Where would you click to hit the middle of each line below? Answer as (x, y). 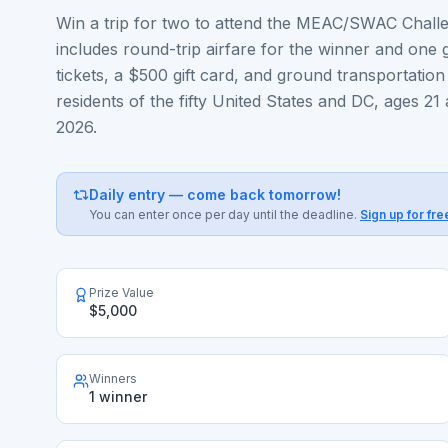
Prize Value (121, 292)
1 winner (118, 396)
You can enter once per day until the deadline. (223, 214)
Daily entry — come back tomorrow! (215, 194)
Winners (113, 378)
